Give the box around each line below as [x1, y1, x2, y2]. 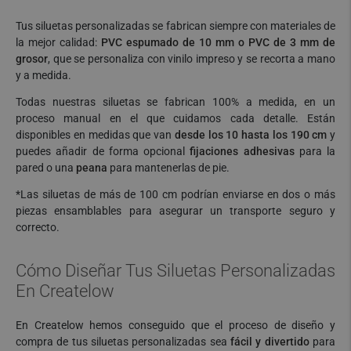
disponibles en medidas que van [16, 128, 175, 141]
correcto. [16, 221, 60, 233]
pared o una [16, 161, 76, 174]
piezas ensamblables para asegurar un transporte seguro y [16, 204, 335, 217]
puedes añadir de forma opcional [16, 145, 190, 157]
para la [294, 145, 335, 157]
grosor [16, 52, 48, 65]
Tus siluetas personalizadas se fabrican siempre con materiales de [16, 20, 335, 32]
